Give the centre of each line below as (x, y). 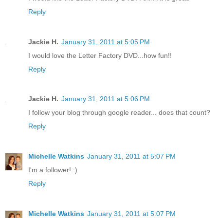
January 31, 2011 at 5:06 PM (106, 99)
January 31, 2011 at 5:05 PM (106, 42)
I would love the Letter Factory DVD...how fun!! (100, 55)
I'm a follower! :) (53, 170)
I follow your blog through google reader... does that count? (119, 113)
